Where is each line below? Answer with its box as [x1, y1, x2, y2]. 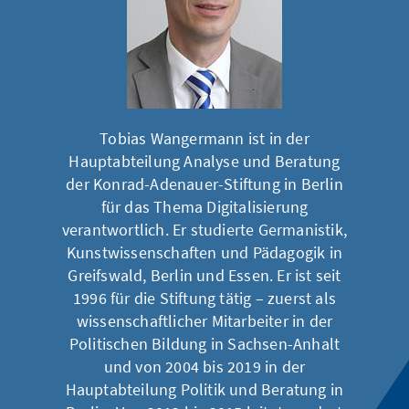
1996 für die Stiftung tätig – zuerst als [72, 288, 336, 309]
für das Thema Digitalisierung [100, 196, 309, 217]
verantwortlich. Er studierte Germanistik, [61, 219, 348, 240]
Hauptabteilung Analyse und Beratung [68, 151, 341, 172]
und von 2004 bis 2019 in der [103, 356, 306, 377]
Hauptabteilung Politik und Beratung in [65, 379, 344, 400]
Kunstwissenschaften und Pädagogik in [66, 242, 343, 263]
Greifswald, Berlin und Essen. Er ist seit [68, 265, 341, 286]
